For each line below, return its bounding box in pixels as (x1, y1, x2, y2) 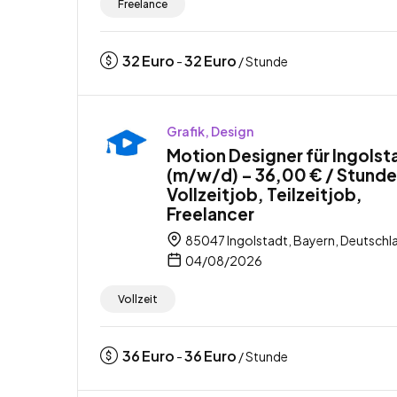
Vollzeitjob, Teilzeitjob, (167, 183, 362, 205)
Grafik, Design (167, 122, 253, 139)
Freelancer (167, 202, 254, 224)
